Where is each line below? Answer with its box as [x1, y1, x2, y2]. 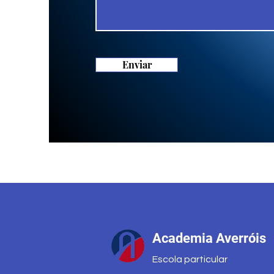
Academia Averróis [152, 231, 266, 246]
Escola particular [152, 254, 228, 264]
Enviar [122, 58, 152, 71]
